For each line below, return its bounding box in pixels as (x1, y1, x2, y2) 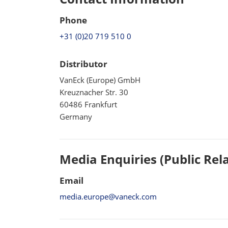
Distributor (60, 58, 107, 70)
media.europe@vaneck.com (60, 191, 157, 202)
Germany (60, 111, 92, 122)
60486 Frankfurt (60, 99, 117, 109)
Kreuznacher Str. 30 (60, 87, 128, 97)
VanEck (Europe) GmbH (60, 75, 140, 85)
